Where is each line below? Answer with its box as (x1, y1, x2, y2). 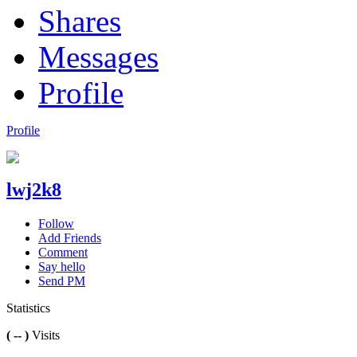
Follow (38, 216, 74, 230)
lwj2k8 (6, 178, 61, 200)
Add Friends (38, 230, 101, 245)
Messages (38, 39, 159, 74)
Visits (29, 328, 60, 342)
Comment (38, 245, 88, 259)
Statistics (6, 300, 50, 315)
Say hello (38, 259, 85, 273)
